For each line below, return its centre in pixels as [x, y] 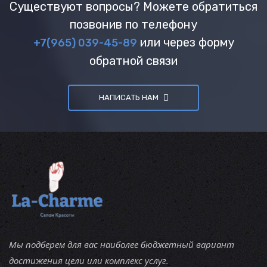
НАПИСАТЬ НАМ [128, 97]
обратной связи [133, 60]
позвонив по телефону [133, 24]
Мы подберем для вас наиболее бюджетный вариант [122, 244]
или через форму [185, 42]
